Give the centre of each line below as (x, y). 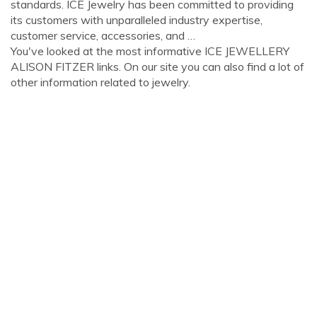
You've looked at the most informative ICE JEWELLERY (150, 51)
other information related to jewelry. (100, 82)
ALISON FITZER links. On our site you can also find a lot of (157, 67)
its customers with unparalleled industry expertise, (137, 20)
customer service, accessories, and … (103, 35)
